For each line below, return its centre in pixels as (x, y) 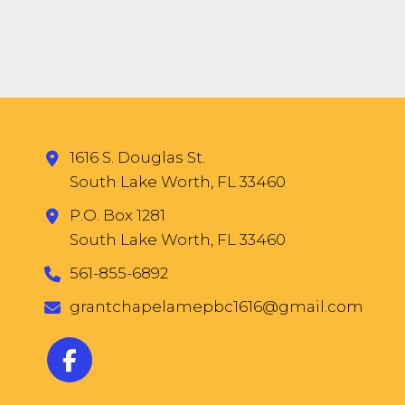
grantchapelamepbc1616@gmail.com (216, 306)
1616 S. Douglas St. (137, 157)
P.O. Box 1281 (117, 215)
